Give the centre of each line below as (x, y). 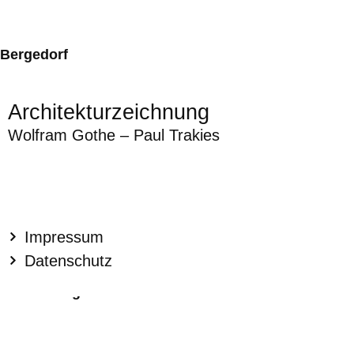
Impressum (64, 237)
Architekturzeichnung (109, 112)
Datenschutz (69, 260)
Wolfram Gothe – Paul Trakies (114, 135)
